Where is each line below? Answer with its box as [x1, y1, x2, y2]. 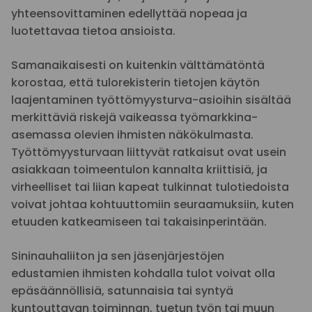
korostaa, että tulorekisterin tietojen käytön [11, 75, 260, 91]
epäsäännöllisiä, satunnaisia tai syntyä [11, 283, 233, 299]
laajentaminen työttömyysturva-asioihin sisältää [11, 92, 291, 108]
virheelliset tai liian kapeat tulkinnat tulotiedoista [11, 179, 289, 195]
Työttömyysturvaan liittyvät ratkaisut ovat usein [11, 144, 286, 160]
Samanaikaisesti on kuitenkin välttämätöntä [11, 57, 265, 73]
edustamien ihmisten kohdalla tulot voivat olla [11, 265, 275, 281]
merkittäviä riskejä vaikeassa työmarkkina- [11, 109, 258, 125]
